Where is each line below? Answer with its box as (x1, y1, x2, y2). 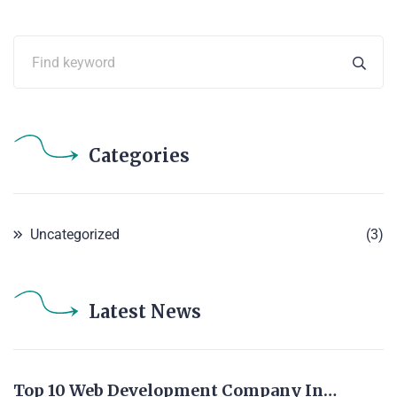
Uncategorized (30, 226, 120, 244)
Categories (89, 144, 190, 167)
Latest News (89, 300, 201, 323)
